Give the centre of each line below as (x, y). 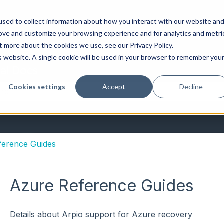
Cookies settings (37, 86)
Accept (114, 86)
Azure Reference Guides (102, 185)
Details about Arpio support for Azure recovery (101, 215)
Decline (191, 86)
